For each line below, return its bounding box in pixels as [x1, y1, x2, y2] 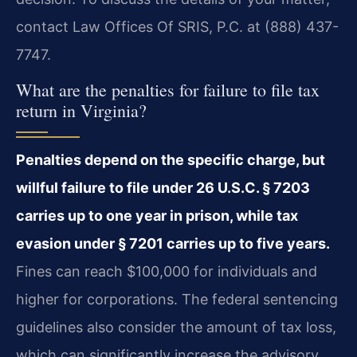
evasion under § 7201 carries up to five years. [16, 235, 330, 253]
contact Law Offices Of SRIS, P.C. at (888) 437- [16, 18, 339, 36]
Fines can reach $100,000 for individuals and [16, 263, 317, 280]
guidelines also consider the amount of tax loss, [16, 319, 336, 336]
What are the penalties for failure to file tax [16, 78, 320, 102]
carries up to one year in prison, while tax [16, 207, 298, 225]
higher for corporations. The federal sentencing [16, 291, 338, 308]
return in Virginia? [16, 99, 147, 123]
